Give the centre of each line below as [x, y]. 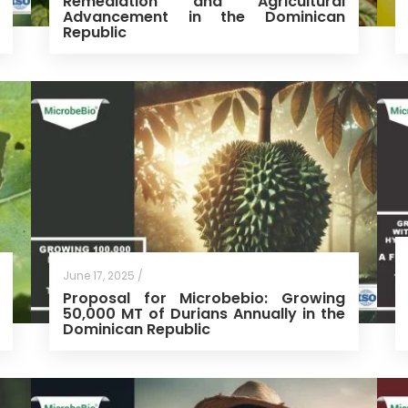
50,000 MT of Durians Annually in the [204, 314]
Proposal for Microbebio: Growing [204, 299]
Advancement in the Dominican [204, 16]
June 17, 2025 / [102, 276]
